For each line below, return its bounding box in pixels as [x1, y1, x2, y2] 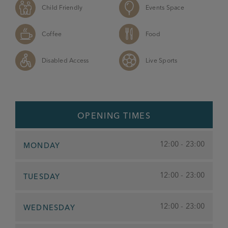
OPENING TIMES [77, 110, 151, 121]
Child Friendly [42, 4, 83, 11]
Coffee [42, 30, 62, 38]
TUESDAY [23, 172, 61, 181]
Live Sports [146, 56, 178, 64]
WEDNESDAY [23, 203, 75, 212]
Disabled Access [42, 56, 89, 64]
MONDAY [23, 140, 61, 150]
